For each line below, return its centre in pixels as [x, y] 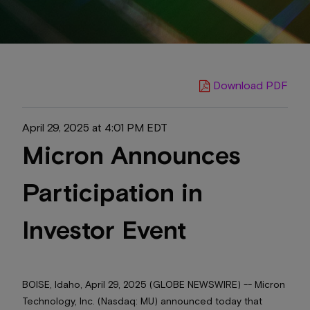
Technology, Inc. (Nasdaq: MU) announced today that [142, 300]
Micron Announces [131, 154]
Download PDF [250, 85]
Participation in [112, 191]
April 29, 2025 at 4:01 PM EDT [95, 127]
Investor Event [104, 228]
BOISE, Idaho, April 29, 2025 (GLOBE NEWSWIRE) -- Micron [154, 284]
